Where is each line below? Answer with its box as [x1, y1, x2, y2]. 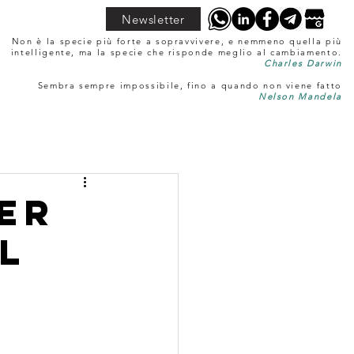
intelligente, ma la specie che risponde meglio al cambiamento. [10, 47, 342, 58]
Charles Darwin [263, 58, 342, 69]
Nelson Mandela [258, 91, 342, 102]
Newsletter [122, 11, 185, 27]
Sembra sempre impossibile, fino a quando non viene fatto [37, 80, 342, 91]
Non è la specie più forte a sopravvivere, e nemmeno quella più [11, 36, 342, 47]
